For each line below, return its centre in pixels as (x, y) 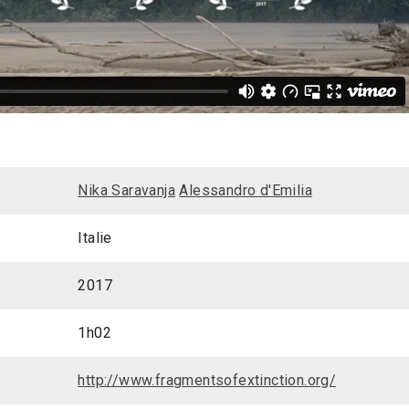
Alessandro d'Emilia (246, 190)
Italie (95, 237)
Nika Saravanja (126, 190)
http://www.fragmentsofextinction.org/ (207, 380)
